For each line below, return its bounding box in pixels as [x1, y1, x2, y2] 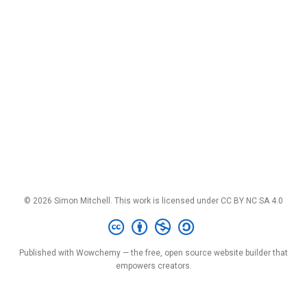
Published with [19, 248, 76, 258]
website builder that [212, 248, 288, 258]
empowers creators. [115, 261, 192, 271]
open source [164, 248, 212, 258]
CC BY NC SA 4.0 [221, 195, 283, 206]
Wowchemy [76, 248, 121, 258]
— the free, [121, 248, 164, 258]
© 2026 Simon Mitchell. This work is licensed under [24, 195, 221, 206]
